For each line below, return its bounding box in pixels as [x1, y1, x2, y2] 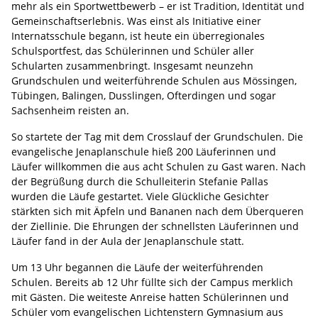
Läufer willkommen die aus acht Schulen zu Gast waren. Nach [11, 159, 306, 173]
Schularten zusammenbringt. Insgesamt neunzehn [11, 58, 253, 72]
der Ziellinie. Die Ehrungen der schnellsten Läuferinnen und [11, 219, 299, 233]
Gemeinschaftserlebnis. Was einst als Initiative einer [11, 13, 261, 28]
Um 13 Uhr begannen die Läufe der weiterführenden [11, 260, 263, 274]
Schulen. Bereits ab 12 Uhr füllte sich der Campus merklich [11, 275, 293, 289]
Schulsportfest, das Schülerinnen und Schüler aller [11, 43, 254, 57]
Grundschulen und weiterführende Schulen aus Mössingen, [11, 73, 297, 87]
